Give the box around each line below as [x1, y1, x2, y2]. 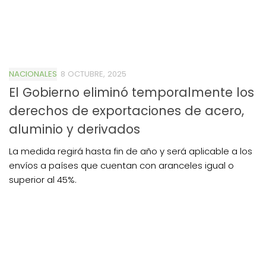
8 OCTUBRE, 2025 [61, 68, 126, 80]
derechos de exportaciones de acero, [9, 102, 244, 119]
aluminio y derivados [9, 120, 140, 138]
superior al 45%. [9, 173, 77, 186]
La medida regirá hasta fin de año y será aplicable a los [9, 144, 252, 157]
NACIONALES [9, 68, 57, 80]
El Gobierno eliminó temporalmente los [9, 83, 254, 101]
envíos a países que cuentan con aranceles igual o [9, 159, 234, 172]
